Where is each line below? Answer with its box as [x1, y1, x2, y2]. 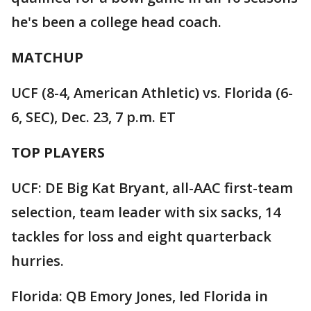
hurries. [11, 251, 64, 270]
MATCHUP [11, 47, 83, 67]
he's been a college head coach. [11, 12, 221, 31]
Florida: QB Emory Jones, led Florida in [11, 286, 268, 305]
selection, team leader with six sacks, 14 [11, 202, 280, 221]
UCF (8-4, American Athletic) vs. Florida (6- [11, 83, 293, 102]
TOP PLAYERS [11, 142, 105, 162]
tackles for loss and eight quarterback [11, 226, 271, 246]
